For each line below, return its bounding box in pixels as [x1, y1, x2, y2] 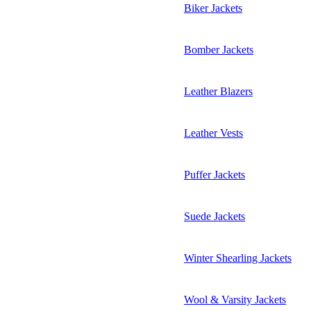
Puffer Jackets [184, 168, 245, 180]
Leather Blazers [184, 85, 253, 97]
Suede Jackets [184, 210, 245, 222]
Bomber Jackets [184, 43, 253, 56]
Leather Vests [184, 126, 243, 139]
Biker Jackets [184, 1, 242, 14]
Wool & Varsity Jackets [184, 293, 286, 305]
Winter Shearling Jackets [184, 251, 292, 264]
